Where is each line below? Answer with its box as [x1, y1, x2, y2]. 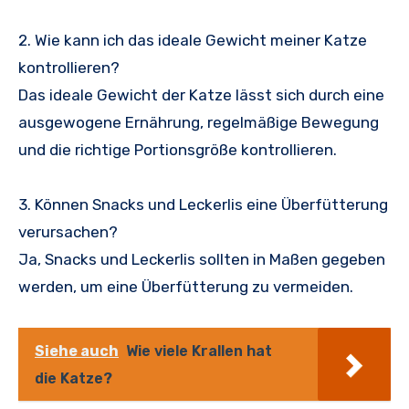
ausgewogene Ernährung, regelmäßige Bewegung [18, 112, 379, 131]
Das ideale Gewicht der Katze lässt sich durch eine [18, 85, 384, 104]
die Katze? [35, 369, 112, 387]
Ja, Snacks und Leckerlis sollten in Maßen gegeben [18, 249, 385, 268]
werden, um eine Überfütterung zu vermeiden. [18, 277, 353, 296]
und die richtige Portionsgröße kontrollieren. [18, 140, 337, 159]
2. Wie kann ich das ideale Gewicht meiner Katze [18, 30, 367, 49]
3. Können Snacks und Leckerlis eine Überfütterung [18, 194, 388, 214]
